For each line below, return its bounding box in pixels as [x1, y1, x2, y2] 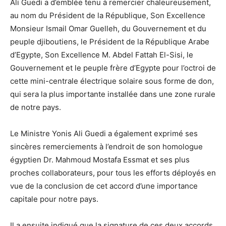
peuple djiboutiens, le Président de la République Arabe [10, 36, 209, 46]
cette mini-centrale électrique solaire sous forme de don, [10, 76, 214, 86]
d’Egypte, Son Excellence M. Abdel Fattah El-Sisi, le [10, 49, 193, 60]
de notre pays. [10, 102, 61, 112]
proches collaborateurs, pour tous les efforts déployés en [10, 167, 216, 178]
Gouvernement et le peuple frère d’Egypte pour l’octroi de [10, 63, 216, 73]
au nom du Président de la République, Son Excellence [10, 10, 205, 20]
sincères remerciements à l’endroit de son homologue [10, 141, 203, 151]
